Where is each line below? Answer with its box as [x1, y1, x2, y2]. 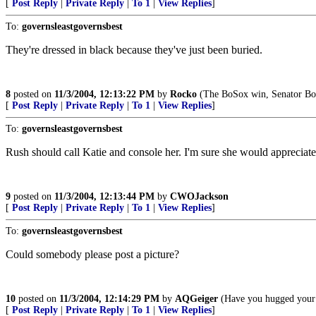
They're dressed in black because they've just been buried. [6, 44, 262, 56]
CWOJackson [170, 191, 229, 202]
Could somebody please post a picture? [6, 248, 179, 260]
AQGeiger [175, 293, 218, 304]
